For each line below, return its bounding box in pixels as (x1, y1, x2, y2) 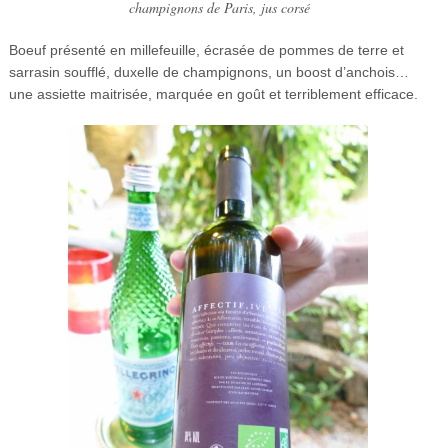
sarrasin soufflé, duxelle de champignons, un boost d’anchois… (8, 64, 409, 81)
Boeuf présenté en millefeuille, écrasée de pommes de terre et (8, 42, 404, 59)
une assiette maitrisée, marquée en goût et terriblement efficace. (8, 86, 418, 103)
